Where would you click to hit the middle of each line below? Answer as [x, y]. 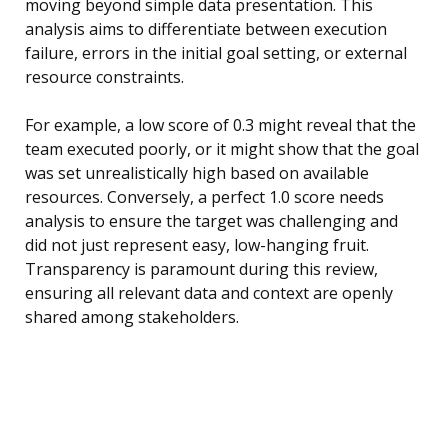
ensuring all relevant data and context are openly [209, 293]
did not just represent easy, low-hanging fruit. [197, 245]
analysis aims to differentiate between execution [206, 29]
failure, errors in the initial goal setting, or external [216, 53]
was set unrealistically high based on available [197, 173]
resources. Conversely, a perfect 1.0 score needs [204, 197]
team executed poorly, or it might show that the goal [222, 149]
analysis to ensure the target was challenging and [211, 221]
